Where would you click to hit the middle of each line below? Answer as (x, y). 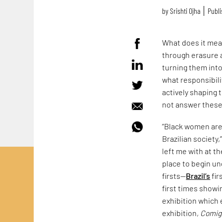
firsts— (174, 176)
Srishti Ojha (185, 11)
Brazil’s (198, 176)
